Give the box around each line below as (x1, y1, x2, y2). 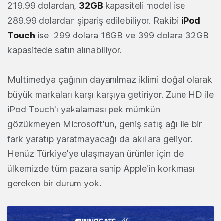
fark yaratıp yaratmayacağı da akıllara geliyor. (7, 134, 192, 144)
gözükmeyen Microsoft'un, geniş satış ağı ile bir (7, 119, 202, 129)
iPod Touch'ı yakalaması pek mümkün (7, 104, 160, 114)
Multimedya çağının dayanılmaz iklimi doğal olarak (7, 74, 212, 85)
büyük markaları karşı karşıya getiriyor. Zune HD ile (7, 89, 214, 100)
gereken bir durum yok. (7, 178, 101, 188)
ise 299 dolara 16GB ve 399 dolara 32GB (35, 30, 209, 40)
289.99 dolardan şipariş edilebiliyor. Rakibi (7, 15, 181, 26)
